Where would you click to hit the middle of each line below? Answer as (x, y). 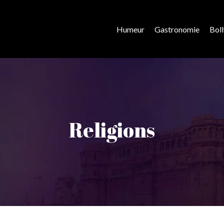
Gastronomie (177, 29)
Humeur (130, 29)
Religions (112, 130)
